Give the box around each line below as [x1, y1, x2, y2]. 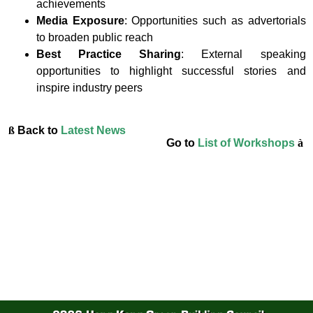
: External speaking [181, 48, 306, 61]
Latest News [61, 124, 126, 137]
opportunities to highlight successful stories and [36, 65, 306, 78]
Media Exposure [36, 15, 124, 27]
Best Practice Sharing [36, 48, 182, 61]
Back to [17, 124, 58, 137]
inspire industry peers [36, 82, 143, 94]
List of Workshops [197, 137, 295, 150]
